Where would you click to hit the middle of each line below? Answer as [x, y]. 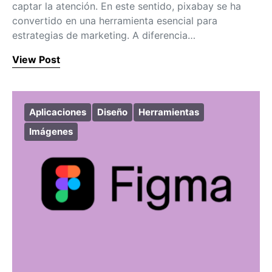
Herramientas [169, 112]
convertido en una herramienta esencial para [115, 21]
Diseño [112, 112]
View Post [36, 59]
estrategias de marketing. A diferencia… [104, 35]
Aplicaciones [58, 112]
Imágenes [51, 131]
